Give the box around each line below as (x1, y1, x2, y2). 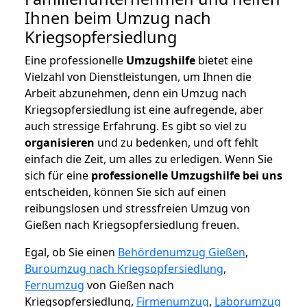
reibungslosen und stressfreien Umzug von (25, 201, 250, 217)
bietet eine (195, 53, 253, 69)
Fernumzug (25, 278, 84, 293)
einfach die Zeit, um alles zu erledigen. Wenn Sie (25, 151, 273, 167)
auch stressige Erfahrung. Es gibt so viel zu (25, 119, 247, 134)
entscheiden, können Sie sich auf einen (25, 184, 226, 200)
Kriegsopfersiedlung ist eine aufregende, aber (25, 102, 264, 118)
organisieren (25, 135, 95, 151)
